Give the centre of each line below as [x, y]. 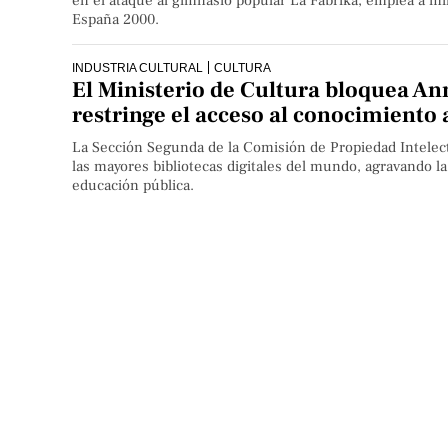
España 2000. [115, 19]
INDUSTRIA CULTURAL [137, 67]
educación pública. [133, 186]
